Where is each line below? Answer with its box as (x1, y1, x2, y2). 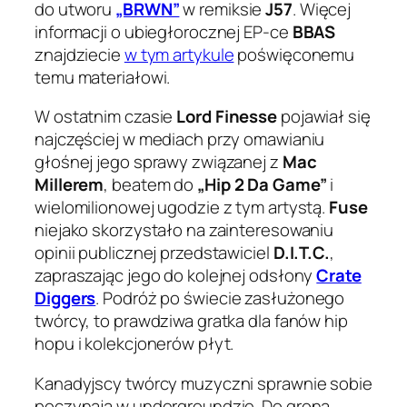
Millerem (35, 173, 104, 197)
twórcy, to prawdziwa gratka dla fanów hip (35, 309, 348, 333)
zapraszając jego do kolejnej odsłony (35, 263, 317, 288)
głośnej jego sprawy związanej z (35, 150, 283, 174)
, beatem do (104, 173, 198, 197)
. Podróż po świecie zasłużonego (95, 286, 345, 311)
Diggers (35, 286, 96, 311)
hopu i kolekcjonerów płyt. (35, 332, 234, 356)
